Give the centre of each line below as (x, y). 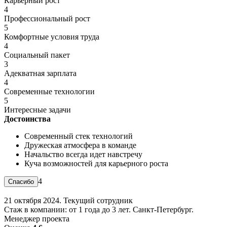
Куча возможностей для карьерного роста (96, 163)
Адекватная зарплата (40, 73)
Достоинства (27, 119)
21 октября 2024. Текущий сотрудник (68, 200)
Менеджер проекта (37, 218)
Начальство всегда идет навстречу (83, 154)
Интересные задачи (37, 109)
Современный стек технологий (79, 136)
